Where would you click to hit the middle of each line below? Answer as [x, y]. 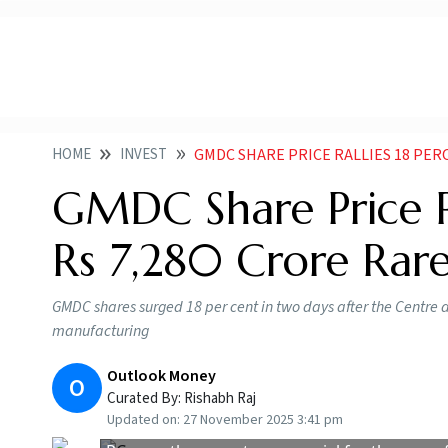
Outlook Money [161, 376]
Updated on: [145, 420]
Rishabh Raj [220, 399]
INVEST [143, 155]
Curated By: [145, 399]
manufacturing [100, 331]
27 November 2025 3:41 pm [263, 420]
